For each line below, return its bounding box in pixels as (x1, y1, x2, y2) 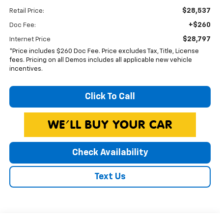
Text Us (94, 172, 126, 181)
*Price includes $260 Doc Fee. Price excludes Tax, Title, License (9, 48, 199, 55)
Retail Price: (9, 7, 44, 14)
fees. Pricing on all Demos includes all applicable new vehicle (9, 56, 192, 63)
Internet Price (9, 36, 51, 43)
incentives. (9, 65, 43, 72)
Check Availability (72, 148, 148, 157)
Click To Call (85, 92, 135, 101)
